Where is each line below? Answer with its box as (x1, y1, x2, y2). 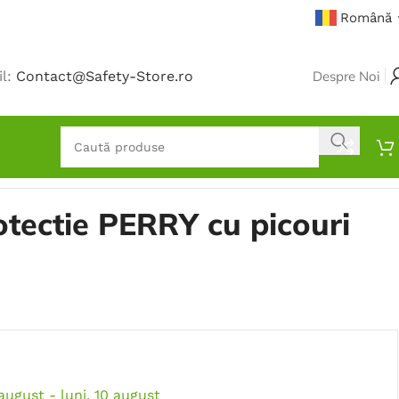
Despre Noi (313, 67, 380, 85)
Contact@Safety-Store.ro (16, 67, 194, 85)
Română (340, 10, 392, 26)
